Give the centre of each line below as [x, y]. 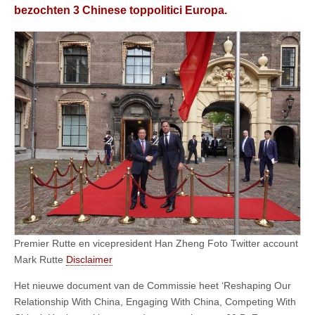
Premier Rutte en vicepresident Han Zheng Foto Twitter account [156, 244]
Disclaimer [89, 260]
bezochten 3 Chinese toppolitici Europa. [121, 10]
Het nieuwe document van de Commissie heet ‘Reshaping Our [153, 286]
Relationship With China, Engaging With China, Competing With [155, 302]
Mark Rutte [40, 260]
